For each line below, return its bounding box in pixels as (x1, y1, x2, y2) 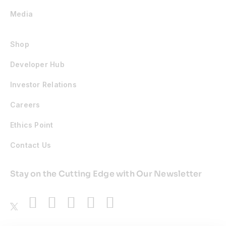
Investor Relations (10, 80, 77, 89)
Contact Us (10, 140, 51, 149)
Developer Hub (10, 60, 65, 69)
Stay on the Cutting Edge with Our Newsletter (10, 168, 202, 179)
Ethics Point (10, 120, 53, 129)
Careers (10, 100, 40, 109)
